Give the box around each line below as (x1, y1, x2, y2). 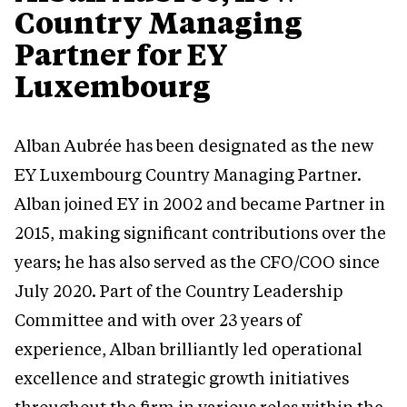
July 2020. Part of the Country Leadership (15, 280, 342, 303)
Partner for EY (15, 35, 228, 74)
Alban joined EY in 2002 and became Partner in (15, 193, 385, 215)
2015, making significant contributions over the (15, 222, 386, 244)
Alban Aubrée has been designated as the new (15, 134, 373, 157)
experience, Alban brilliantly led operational (15, 338, 362, 361)
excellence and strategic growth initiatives (15, 367, 349, 390)
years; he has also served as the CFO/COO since (15, 251, 380, 273)
